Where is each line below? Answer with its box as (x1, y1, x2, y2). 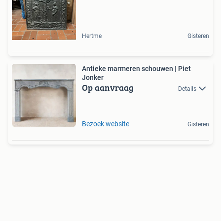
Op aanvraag (82, 80, 134, 94)
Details (178, 85, 196, 92)
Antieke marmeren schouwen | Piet (82, 64, 191, 73)
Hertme (82, 32, 102, 39)
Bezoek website (82, 119, 129, 128)
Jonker (82, 73, 104, 81)
